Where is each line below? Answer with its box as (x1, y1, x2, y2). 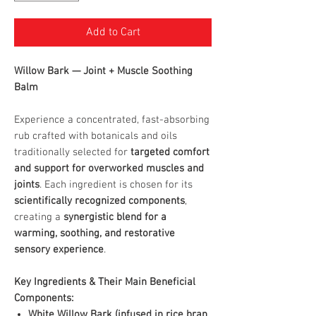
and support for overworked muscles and (14, 162, 204, 175)
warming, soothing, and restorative (14, 227, 175, 240)
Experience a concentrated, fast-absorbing (14, 114, 209, 126)
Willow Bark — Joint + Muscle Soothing (14, 65, 193, 78)
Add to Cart (85, 25, 140, 39)
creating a (14, 211, 63, 224)
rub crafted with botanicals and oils (14, 130, 177, 142)
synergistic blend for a (63, 211, 166, 224)
